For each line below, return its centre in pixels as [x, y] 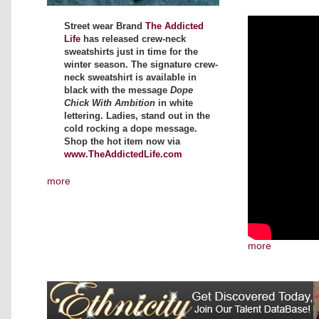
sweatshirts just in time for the [131, 52]
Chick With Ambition [110, 103]
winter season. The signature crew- [141, 64]
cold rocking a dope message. [131, 129]
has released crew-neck [135, 39]
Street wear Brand [105, 26]
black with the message [117, 90]
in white [174, 103]
